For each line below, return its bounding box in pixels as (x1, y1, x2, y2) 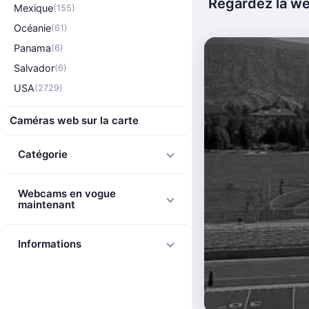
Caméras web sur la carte (10, 114, 139, 127)
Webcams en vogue (18, 187, 116, 200)
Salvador (14, 62, 54, 74)
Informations (18, 237, 81, 250)
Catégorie (18, 148, 68, 161)
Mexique (14, 2, 53, 14)
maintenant (18, 198, 75, 211)
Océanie (14, 22, 51, 34)
